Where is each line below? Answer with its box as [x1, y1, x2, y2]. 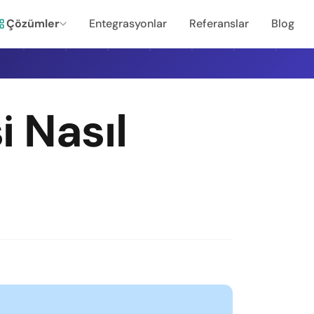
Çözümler [6, 16, 60, 31]
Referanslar [189, 16, 249, 31]
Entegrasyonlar [88, 16, 167, 31]
